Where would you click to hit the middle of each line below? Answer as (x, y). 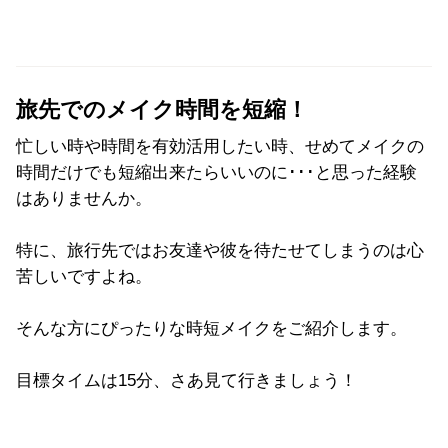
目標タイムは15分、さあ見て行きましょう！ (186, 380)
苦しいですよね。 (84, 276)
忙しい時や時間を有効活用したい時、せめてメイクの (220, 146)
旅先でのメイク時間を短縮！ (162, 109)
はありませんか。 (84, 198)
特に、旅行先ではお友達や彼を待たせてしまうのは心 (220, 250)
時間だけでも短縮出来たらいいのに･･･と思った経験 (216, 172)
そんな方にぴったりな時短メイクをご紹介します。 (211, 328)
